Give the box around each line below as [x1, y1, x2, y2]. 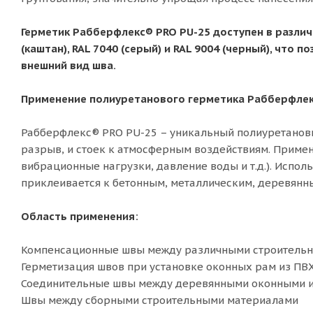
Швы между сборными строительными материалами [21, 293, 298, 307]
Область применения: [21, 210, 138, 223]
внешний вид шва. [21, 59, 116, 72]
